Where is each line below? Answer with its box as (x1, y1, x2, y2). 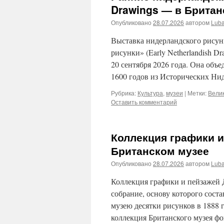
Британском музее (111, 143, 209, 158)
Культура (137, 88, 163, 97)
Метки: (187, 88, 206, 97)
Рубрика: (111, 88, 136, 97)
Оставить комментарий (111, 97, 177, 106)
